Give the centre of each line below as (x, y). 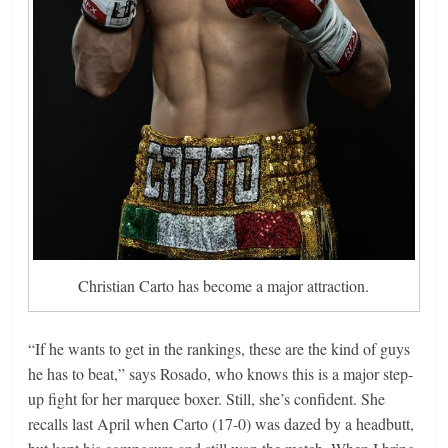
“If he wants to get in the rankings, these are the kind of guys (219, 349)
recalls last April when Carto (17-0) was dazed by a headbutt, (221, 424)
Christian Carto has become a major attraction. (224, 286)
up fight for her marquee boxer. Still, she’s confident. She (207, 399)
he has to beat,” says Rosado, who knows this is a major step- (221, 374)
